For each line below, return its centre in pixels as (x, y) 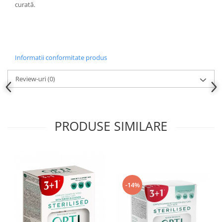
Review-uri (31, 79)
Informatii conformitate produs (61, 57)
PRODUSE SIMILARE (111, 126)
